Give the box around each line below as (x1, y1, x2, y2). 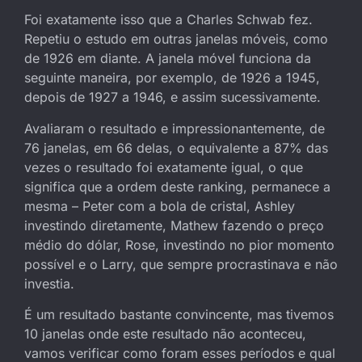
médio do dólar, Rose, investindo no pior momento (24, 236, 335, 253)
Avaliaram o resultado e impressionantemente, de (24, 120, 325, 137)
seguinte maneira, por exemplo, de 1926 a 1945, (24, 69, 320, 86)
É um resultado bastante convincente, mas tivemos (24, 306, 334, 323)
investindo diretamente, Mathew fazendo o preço (24, 217, 324, 234)
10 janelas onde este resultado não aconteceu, (24, 326, 306, 343)
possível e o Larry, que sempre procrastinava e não (24, 255, 338, 272)
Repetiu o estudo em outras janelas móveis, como (24, 31, 328, 48)
